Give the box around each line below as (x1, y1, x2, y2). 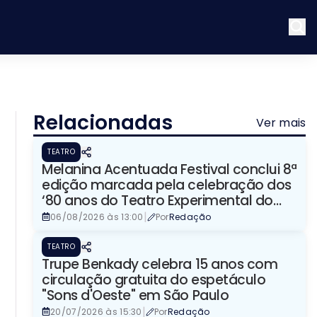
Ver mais (255, 114, 306, 131)
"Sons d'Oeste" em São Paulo (42, 285, 229, 305)
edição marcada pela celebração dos (42, 175, 292, 195)
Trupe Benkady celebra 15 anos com (42, 254, 278, 274)
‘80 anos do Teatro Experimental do (42, 190, 273, 210)
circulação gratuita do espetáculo (42, 270, 266, 289)
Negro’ (42, 206, 85, 226)
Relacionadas (33, 108, 173, 137)
